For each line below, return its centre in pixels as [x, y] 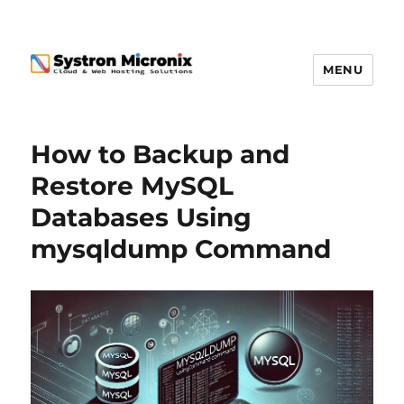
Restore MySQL [133, 186]
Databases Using [142, 218]
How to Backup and [161, 155]
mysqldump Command [181, 249]
